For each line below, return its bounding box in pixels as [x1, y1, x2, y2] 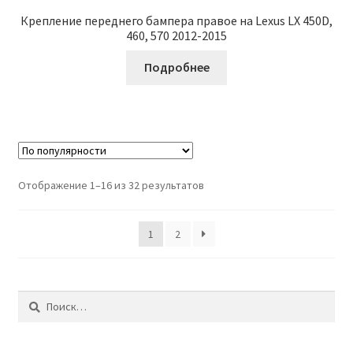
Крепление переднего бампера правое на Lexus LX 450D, [20, 12, 333, 28]
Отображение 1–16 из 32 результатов [17, 178, 204, 193]
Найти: [17, 292, 50, 307]
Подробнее [143, 59, 210, 76]
